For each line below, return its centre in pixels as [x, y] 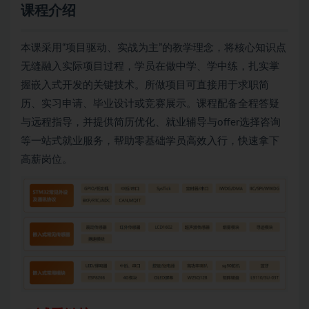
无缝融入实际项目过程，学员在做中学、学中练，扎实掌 [150, 66]
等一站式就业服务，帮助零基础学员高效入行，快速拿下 [150, 141]
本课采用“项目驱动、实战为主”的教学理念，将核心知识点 [153, 48]
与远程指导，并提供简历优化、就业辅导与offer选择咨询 [151, 122]
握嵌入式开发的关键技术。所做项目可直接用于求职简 [145, 85]
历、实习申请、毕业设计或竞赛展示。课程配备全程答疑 [150, 103]
